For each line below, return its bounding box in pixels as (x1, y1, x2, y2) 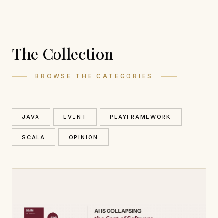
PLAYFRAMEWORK (110, 113, 172, 120)
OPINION (69, 134, 99, 141)
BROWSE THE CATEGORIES (35, 73, 153, 80)
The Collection (12, 42, 113, 64)
